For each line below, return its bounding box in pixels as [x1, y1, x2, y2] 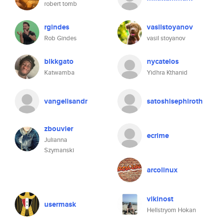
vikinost [147, 193, 173, 204]
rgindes [44, 22, 69, 32]
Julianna [44, 135, 67, 144]
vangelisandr [44, 96, 87, 107]
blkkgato [44, 56, 74, 67]
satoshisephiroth [147, 96, 203, 107]
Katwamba [44, 68, 75, 77]
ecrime [147, 130, 169, 141]
